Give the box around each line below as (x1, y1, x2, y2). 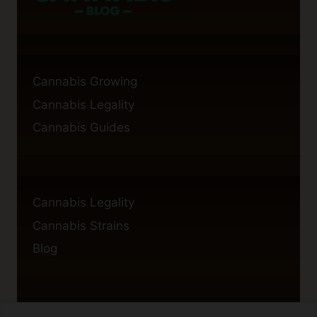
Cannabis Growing (33, 74, 137, 89)
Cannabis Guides (33, 120, 130, 135)
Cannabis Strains (33, 218, 129, 233)
